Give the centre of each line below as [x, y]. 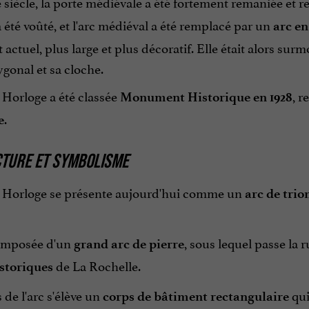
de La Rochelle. [97, 265]
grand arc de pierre [129, 244]
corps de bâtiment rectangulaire [196, 297]
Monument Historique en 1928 [206, 97]
